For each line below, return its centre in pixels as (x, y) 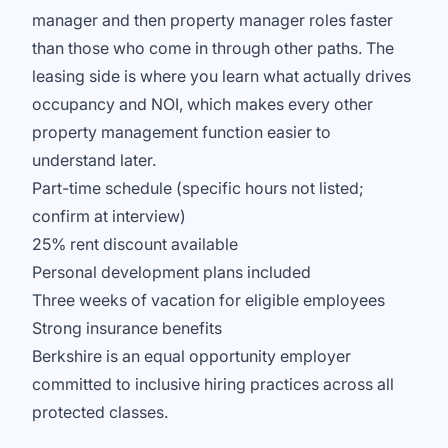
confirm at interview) (109, 216)
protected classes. (100, 412)
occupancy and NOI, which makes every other (202, 104)
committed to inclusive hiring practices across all (213, 384)
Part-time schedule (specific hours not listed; (198, 188)
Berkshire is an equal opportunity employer (191, 356)
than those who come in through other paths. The (213, 48)
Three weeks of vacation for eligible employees (208, 300)
